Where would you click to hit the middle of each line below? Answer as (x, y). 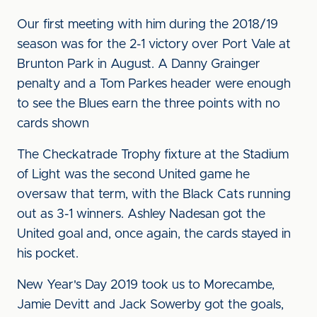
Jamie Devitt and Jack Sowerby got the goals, (150, 305)
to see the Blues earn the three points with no (149, 104)
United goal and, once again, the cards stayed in (154, 234)
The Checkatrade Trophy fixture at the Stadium (153, 155)
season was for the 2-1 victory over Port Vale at (154, 45)
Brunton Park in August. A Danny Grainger (139, 64)
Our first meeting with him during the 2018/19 (148, 25)
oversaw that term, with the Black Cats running (154, 195)
